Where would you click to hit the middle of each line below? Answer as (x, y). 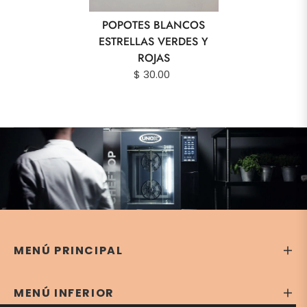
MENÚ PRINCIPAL (69, 250)
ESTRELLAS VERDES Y (153, 41)
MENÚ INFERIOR (64, 293)
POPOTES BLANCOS (153, 25)
